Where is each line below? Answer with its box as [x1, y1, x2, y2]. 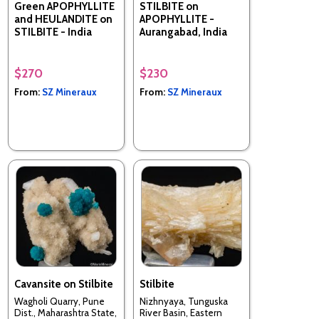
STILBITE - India [14, 25, 92, 38]
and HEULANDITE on [14, 12, 113, 26]
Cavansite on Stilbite [14, 277, 113, 291]
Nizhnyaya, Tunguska [140, 296, 228, 307]
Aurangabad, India [140, 25, 227, 38]
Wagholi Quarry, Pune [14, 296, 105, 307]
